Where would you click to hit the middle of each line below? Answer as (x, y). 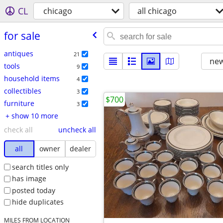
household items (32, 78)
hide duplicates (38, 202)
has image (29, 179)
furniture (19, 103)
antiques (18, 53)
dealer (81, 148)
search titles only (40, 167)
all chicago (157, 11)
